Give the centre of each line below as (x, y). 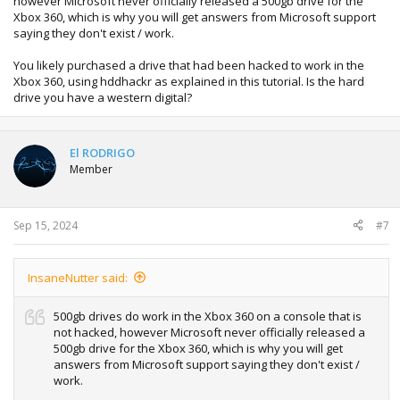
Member (91, 169)
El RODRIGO (102, 153)
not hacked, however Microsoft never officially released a (209, 332)
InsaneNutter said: (78, 277)
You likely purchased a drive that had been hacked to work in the (189, 65)
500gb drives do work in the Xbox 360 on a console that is (208, 316)
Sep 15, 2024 (46, 225)
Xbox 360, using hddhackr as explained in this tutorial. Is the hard (189, 81)
